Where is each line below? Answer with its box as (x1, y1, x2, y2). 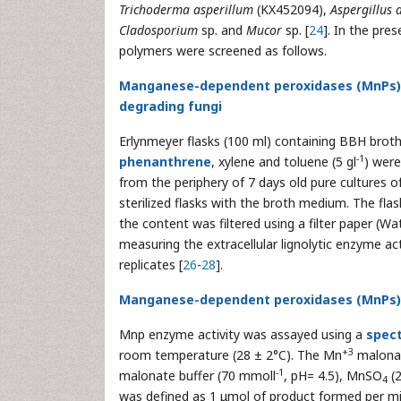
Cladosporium (119, 21, 198, 38)
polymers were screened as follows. (119, 42, 327, 59)
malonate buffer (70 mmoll (119, 367, 276, 384)
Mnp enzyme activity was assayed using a (119, 326, 366, 343)
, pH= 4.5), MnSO (284, 367, 382, 384)
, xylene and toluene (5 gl (211, 153, 356, 170)
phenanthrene (119, 153, 211, 170)
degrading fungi (119, 98, 222, 115)
